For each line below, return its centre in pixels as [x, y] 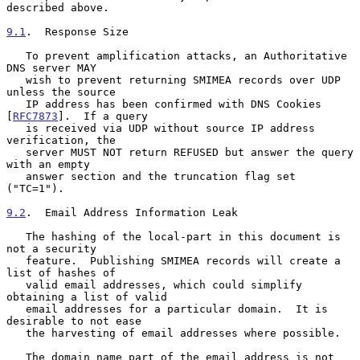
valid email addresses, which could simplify [16, 284]
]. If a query [103, 116]
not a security [51, 248]
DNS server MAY [51, 67]
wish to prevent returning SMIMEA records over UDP [16, 80]
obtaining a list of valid [87, 297]
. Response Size [77, 31]
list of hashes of [61, 272]
